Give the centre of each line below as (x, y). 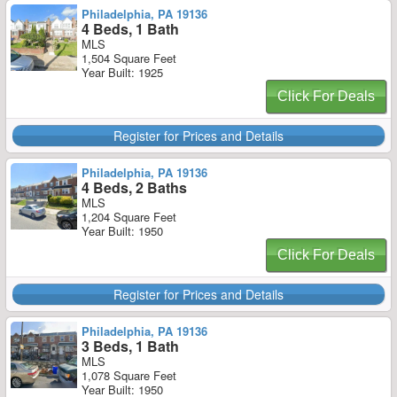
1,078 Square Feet (129, 375)
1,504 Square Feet (129, 58)
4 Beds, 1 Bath (130, 29)
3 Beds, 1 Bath (130, 346)
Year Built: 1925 (122, 72)
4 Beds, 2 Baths (134, 187)
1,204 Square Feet (129, 217)
